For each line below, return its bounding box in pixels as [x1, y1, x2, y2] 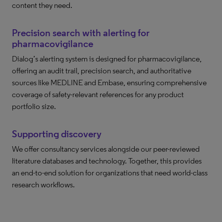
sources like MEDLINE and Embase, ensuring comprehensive [12, 78, 207, 87]
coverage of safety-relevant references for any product [12, 90, 184, 99]
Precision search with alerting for [12, 27, 150, 39]
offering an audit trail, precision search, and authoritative [12, 66, 191, 75]
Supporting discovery [12, 128, 102, 140]
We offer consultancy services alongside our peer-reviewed [12, 144, 200, 154]
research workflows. [12, 180, 75, 189]
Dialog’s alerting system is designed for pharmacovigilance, [12, 54, 202, 63]
